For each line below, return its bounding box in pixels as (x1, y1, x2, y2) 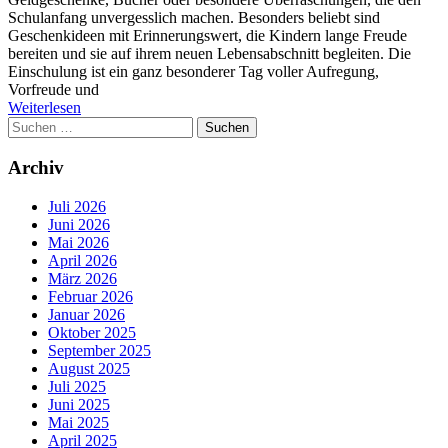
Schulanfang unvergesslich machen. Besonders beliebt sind (8, 9, 380, 27)
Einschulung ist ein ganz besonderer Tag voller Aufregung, (8, 63, 379, 81)
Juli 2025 (48, 377, 106, 395)
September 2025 (48, 341, 151, 359)
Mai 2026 (48, 233, 109, 251)
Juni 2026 (48, 215, 110, 233)
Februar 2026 (48, 287, 133, 305)
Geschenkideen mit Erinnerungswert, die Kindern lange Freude (8, 27, 407, 45)
